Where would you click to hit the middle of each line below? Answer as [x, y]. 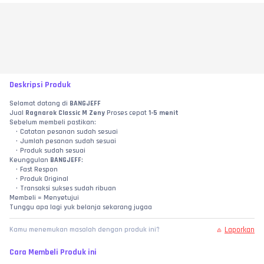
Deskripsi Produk [40, 85]
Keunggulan [30, 160]
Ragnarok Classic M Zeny [65, 113]
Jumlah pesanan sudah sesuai [68, 141]
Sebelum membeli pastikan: [53, 123]
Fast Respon [39, 170]
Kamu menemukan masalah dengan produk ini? [85, 230]
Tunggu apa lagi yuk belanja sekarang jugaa [81, 207]
